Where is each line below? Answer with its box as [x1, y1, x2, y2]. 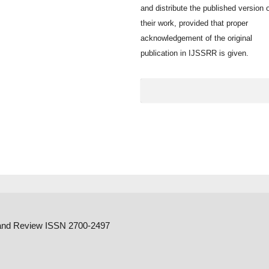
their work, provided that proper [141, 18, 248, 28]
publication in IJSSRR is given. [141, 48, 249, 58]
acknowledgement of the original [141, 33, 252, 43]
